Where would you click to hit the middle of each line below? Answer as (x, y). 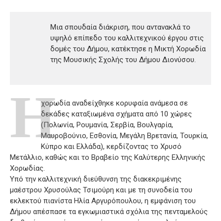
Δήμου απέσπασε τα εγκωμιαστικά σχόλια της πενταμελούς (109, 212)
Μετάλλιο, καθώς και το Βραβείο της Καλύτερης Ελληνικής (108, 158)
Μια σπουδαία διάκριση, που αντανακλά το (120, 27)
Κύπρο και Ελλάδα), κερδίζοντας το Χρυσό (111, 147)
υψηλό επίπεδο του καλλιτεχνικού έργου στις (127, 38)
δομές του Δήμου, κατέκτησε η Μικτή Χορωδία (128, 49)
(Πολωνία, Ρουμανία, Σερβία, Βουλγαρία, (107, 125)
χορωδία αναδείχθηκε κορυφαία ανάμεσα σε (114, 103)
